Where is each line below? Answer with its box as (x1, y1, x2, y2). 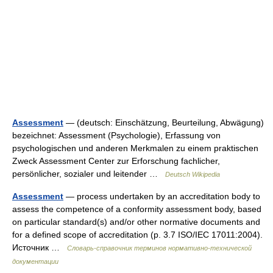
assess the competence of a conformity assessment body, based (12, 204, 261, 214)
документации (12, 258, 58, 265)
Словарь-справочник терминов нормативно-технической (67, 244, 252, 252)
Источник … (12, 243, 67, 252)
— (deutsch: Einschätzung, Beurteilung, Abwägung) (63, 118, 264, 127)
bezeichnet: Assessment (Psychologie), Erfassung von (12, 130, 221, 140)
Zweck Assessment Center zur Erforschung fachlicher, (12, 156, 220, 166)
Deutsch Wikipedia (165, 171, 220, 178)
